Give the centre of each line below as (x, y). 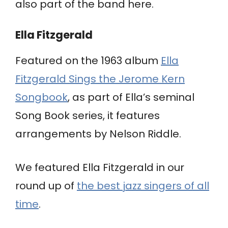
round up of (46, 186)
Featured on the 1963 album (88, 61)
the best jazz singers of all (143, 186)
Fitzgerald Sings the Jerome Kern (100, 79)
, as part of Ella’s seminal (131, 97)
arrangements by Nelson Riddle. (98, 134)
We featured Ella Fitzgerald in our (100, 168)
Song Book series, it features (88, 116)
